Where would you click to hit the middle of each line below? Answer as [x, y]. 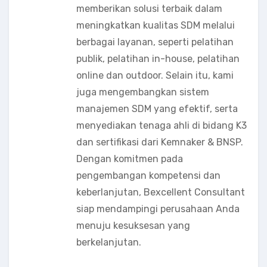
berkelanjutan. [108, 242]
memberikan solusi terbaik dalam [149, 9]
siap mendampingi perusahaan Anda [158, 209]
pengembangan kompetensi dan [148, 176]
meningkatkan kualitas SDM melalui [155, 25]
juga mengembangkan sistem [142, 92]
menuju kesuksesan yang [133, 226]
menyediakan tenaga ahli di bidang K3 [161, 125]
